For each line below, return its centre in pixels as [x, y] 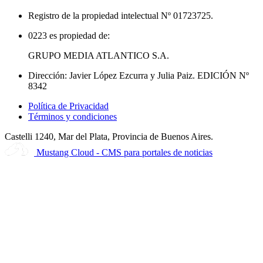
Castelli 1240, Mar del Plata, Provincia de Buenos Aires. [109, 136]
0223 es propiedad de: [69, 35]
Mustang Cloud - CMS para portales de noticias [124, 152]
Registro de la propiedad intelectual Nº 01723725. [121, 15]
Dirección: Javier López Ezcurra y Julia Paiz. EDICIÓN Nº [139, 75]
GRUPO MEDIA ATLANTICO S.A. [99, 55]
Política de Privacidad [68, 106]
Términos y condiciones [73, 116]
